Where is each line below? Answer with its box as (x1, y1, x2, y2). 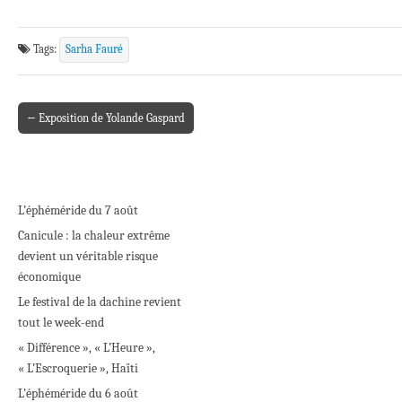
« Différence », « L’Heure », (18, 339, 155, 355)
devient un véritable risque (18, 248, 158, 264)
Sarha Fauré (66, 42, 123, 56)
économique (18, 268, 81, 284)
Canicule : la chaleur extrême (18, 227, 170, 243)
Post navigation (18, 119, 109, 137)
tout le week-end (18, 314, 104, 330)
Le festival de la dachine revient (18, 293, 181, 310)
